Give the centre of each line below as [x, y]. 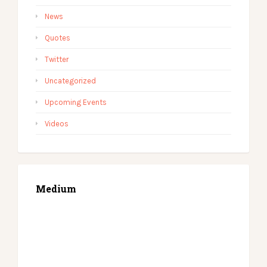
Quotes [58, 38]
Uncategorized [70, 81]
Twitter [57, 59]
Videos [57, 124]
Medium [56, 189]
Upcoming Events [76, 102]
